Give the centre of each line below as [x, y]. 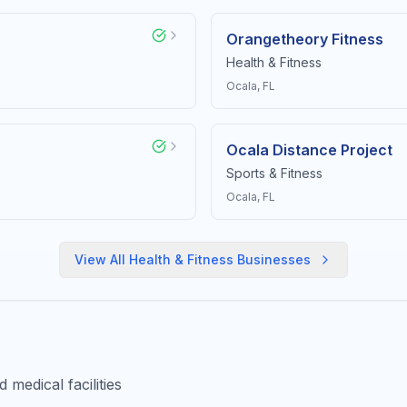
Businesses [272, 259]
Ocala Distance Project [309, 150]
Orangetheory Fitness [305, 39]
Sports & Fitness [274, 173]
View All [102, 259]
